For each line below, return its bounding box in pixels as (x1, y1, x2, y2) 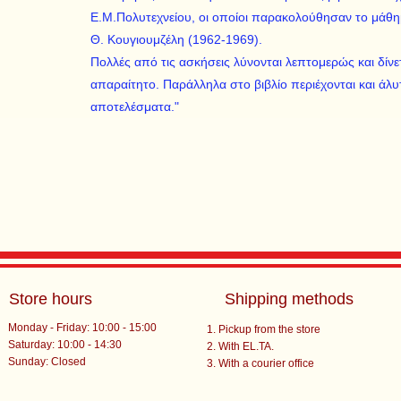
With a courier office (218, 357, 314, 370)
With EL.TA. (218, 340, 274, 353)
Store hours (9, 290, 93, 308)
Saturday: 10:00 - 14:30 (8, 338, 123, 351)
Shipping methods (224, 290, 354, 308)
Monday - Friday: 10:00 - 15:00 (8, 321, 158, 334)
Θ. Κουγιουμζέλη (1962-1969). (90, 32, 262, 47)
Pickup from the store (218, 323, 320, 336)
